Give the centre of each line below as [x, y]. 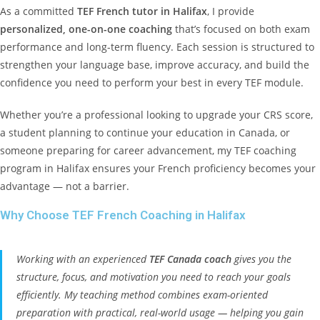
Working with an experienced [83, 259]
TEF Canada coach [190, 259]
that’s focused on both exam [241, 29]
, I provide [231, 11]
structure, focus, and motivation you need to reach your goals [154, 277]
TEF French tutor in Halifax [142, 11]
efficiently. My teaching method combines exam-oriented [142, 295]
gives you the [261, 259]
